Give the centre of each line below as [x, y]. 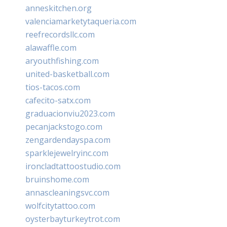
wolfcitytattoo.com [60, 205]
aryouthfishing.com [62, 61]
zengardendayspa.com [68, 140]
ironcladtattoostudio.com [73, 166]
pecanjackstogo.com [64, 126]
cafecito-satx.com [58, 100]
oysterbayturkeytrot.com [73, 219]
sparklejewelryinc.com [67, 153]
